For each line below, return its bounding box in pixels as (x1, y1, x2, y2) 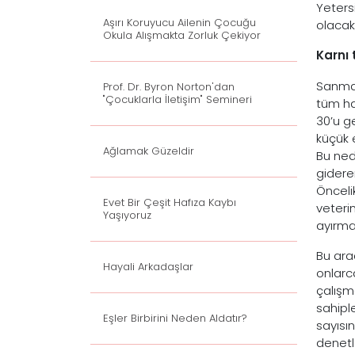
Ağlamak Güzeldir (103, 143, 194, 158)
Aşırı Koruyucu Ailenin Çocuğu (103, 15, 256, 30)
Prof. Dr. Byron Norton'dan (103, 79, 235, 94)
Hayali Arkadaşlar (103, 259, 193, 274)
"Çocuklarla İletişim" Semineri (103, 92, 252, 107)
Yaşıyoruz (103, 208, 151, 223)
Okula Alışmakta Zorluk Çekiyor (103, 28, 261, 43)
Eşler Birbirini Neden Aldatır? (103, 311, 247, 326)
